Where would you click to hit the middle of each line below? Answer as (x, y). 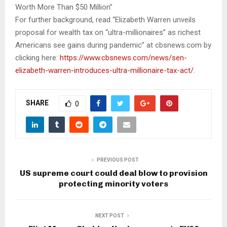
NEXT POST (109, 215)
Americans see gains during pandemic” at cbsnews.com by (113, 45)
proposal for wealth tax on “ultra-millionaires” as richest (108, 32)
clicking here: (37, 58)
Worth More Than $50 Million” (64, 7)
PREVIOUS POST (118, 160)
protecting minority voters (113, 183)
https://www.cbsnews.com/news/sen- (123, 58)
